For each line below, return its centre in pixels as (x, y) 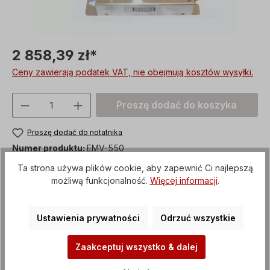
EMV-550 (105, 148)
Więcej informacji (184, 181)
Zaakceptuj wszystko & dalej (136, 247)
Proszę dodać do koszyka (177, 105)
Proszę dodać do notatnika (75, 132)
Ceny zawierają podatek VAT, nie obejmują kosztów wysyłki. (133, 72)
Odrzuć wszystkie (198, 218)
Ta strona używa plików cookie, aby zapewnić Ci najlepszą (135, 168)
